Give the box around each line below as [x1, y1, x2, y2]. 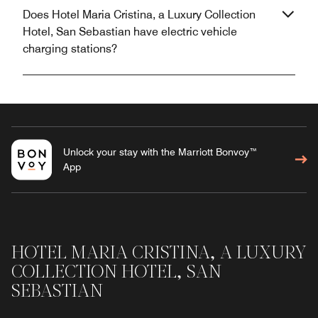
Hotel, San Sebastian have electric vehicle [23, 24, 237, 38]
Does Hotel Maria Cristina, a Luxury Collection [23, 7, 256, 21]
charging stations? [23, 41, 117, 55]
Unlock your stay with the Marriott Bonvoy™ [62, 146, 258, 158]
